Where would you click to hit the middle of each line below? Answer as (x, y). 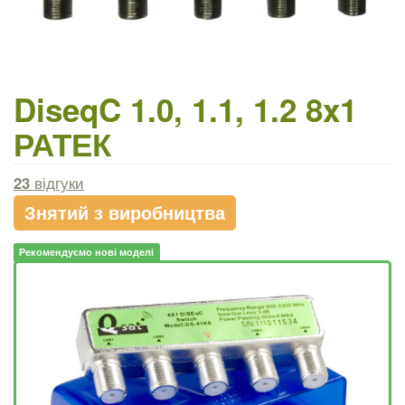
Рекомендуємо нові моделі (87, 252)
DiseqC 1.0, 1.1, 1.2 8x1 (185, 109)
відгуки (57, 182)
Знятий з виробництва (125, 212)
